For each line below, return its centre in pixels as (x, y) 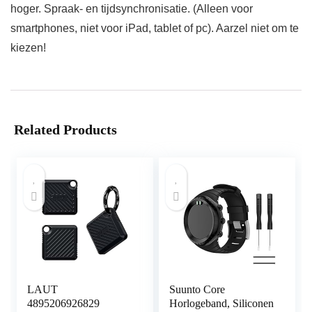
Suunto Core (197, 290)
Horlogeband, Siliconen (222, 304)
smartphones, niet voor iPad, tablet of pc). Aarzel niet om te (155, 29)
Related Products (65, 130)
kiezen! (28, 48)
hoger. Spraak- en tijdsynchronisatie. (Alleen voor (132, 9)
